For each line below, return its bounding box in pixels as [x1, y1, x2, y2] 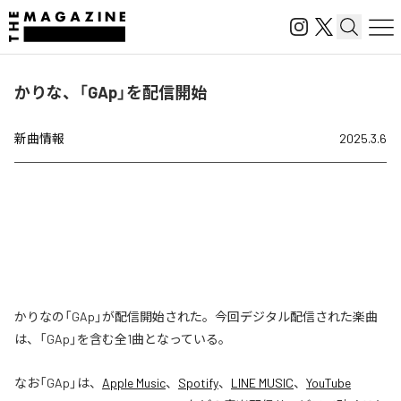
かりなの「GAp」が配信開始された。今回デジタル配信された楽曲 [14, 309, 378, 324]
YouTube [306, 375, 351, 390]
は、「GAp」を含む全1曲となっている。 [14, 331, 231, 346]
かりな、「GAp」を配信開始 [14, 82, 207, 102]
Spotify [178, 375, 218, 390]
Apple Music [102, 375, 166, 390]
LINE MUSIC [231, 375, 294, 390]
